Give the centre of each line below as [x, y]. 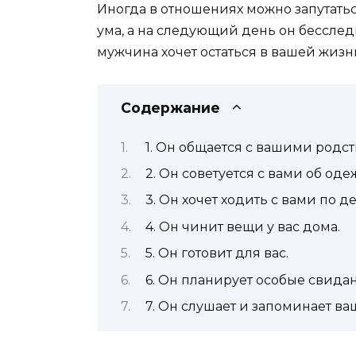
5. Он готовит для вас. [217, 253]
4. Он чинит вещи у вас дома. [242, 226]
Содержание [170, 108]
